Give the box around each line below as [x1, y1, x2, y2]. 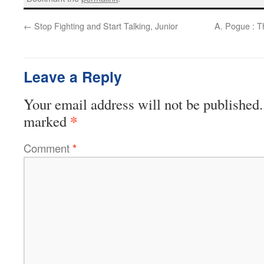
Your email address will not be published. [24, 94, 263, 114]
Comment [24, 140, 72, 156]
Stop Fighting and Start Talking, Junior [32, 19, 178, 32]
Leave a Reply [24, 65, 122, 87]
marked [24, 111, 70, 131]
